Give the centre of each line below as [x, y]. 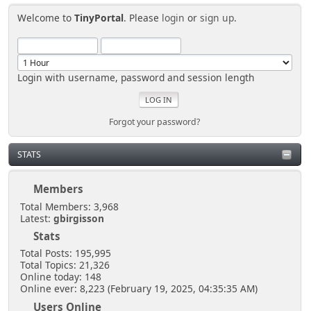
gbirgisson [78, 218]
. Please [143, 17]
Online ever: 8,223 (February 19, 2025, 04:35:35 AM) [138, 289]
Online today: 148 [60, 277]
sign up [217, 17]
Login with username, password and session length [136, 77]
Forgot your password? [155, 121]
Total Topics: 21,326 [65, 265]
